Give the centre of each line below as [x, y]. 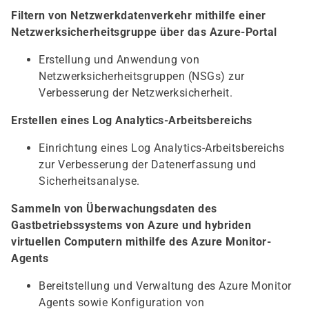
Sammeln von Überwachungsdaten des [114, 209]
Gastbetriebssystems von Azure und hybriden [131, 225]
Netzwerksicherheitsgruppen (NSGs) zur [142, 76]
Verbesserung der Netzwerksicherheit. [136, 93]
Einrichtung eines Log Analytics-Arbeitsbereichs [162, 148]
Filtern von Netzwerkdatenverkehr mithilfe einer [139, 16]
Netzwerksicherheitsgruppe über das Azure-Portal [144, 32]
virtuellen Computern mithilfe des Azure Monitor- [141, 242]
